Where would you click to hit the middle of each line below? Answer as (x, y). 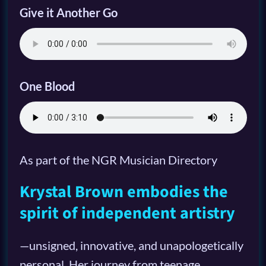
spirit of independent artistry (127, 213)
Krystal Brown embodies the (123, 192)
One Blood (47, 86)
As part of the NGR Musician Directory (118, 160)
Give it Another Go (68, 13)
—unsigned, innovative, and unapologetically (131, 246)
